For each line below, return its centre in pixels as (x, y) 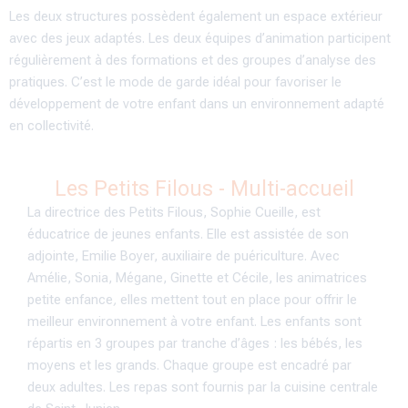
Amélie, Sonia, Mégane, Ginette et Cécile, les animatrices (197, 277)
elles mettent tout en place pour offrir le (239, 299)
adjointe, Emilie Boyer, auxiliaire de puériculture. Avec (184, 255)
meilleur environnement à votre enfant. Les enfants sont (194, 321)
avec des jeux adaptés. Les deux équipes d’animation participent (200, 39)
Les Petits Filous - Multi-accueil (204, 189)
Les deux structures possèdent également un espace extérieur (196, 17)
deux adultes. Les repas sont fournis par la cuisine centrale (203, 387)
